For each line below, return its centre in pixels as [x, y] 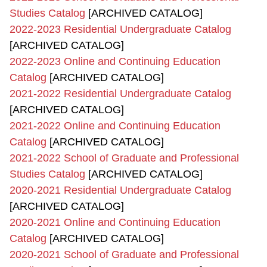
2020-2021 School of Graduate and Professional [124, 254]
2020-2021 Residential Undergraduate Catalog [120, 190]
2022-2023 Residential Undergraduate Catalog [120, 29]
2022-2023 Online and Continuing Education [115, 61]
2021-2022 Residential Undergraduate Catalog [120, 94]
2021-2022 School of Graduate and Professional [124, 158]
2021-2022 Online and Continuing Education [115, 126]
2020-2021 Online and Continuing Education [115, 222]
